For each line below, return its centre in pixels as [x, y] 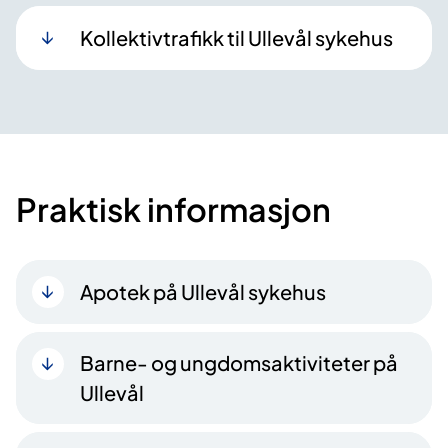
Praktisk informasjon [173, 209]
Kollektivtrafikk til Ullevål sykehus [236, 38]
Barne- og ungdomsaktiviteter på [239, 363]
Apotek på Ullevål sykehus [203, 292]
